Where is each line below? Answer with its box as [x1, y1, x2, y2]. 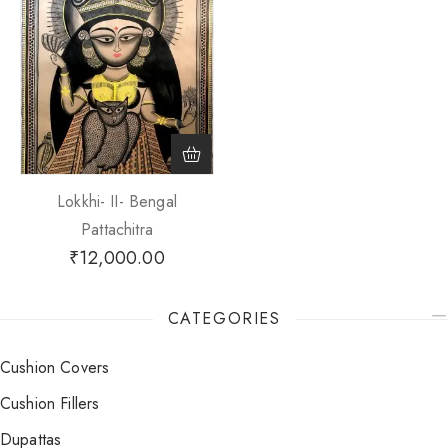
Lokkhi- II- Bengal [57, 190, 177, 213]
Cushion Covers [11, 356, 110, 379]
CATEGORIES [167, 307, 281, 330]
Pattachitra [81, 218, 153, 241]
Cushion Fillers [11, 392, 100, 415]
